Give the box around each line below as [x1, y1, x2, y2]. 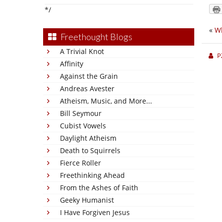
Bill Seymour [60, 109, 102, 118]
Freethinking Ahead [60, 170, 125, 180]
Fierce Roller [60, 158, 101, 167]
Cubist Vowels [60, 121, 106, 130]
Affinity [60, 59, 83, 68]
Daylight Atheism [60, 133, 116, 143]
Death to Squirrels [60, 146, 120, 155]
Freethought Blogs [60, 31, 132, 42]
